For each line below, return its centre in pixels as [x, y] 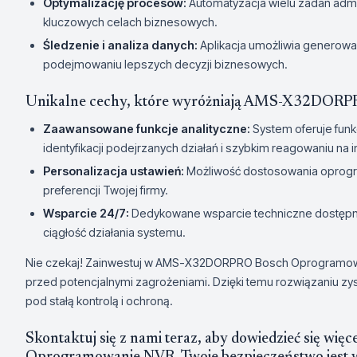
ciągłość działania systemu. [114, 232]
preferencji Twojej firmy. [106, 190]
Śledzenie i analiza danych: [120, 45]
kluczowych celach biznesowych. [130, 22]
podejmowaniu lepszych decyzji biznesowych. [165, 64]
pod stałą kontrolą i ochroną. [99, 301]
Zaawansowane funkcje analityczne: [147, 129]
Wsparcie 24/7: [86, 213]
